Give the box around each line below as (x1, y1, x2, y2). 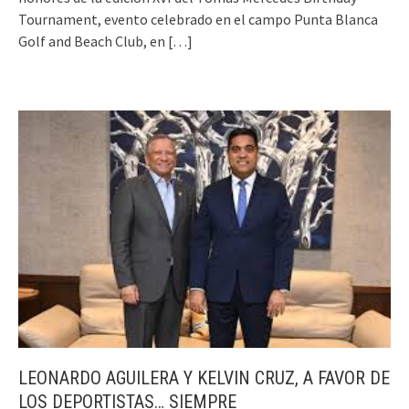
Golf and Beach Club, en (18, 31, 165, 50)
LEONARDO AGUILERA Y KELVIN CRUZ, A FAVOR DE (18, 366, 390, 389)
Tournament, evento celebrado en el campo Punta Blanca (18, 9, 378, 28)
